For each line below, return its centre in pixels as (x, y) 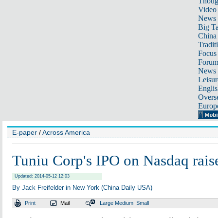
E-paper (25, 132)
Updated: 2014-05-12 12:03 (42, 176)
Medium (124, 203)
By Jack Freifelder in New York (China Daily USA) (82, 188)
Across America (66, 132)
